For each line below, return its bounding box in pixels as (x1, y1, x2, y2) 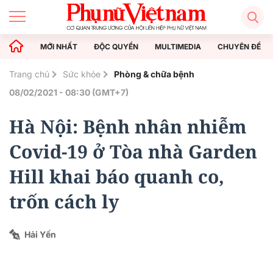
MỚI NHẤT (40, 41, 77, 51)
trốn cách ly (9, 189, 119, 214)
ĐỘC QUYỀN (94, 41, 138, 51)
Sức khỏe (63, 69, 101, 79)
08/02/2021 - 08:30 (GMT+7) (9, 87, 129, 97)
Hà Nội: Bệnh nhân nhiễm (9, 114, 247, 139)
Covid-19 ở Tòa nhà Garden (9, 139, 257, 164)
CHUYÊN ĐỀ (218, 41, 261, 51)
